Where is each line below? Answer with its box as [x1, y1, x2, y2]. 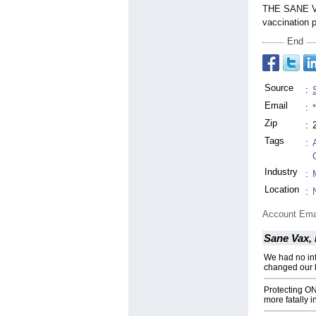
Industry [265, 166, 298, 178]
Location [265, 184, 299, 195]
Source [265, 83, 293, 94]
